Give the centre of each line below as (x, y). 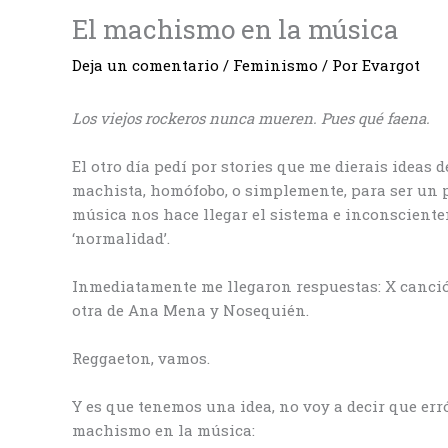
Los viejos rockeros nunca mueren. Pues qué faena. (251, 117)
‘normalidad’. (123, 237)
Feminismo (275, 64)
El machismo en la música (235, 28)
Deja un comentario (145, 64)
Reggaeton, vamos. (143, 357)
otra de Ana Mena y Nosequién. (192, 309)
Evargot (391, 64)
